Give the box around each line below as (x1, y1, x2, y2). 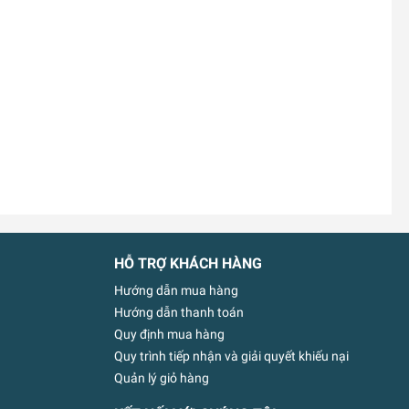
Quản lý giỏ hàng (114, 371, 209, 386)
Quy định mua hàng (114, 327, 225, 342)
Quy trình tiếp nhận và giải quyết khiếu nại (114, 349, 349, 364)
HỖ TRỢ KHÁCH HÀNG (114, 255, 262, 273)
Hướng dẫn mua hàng (114, 283, 238, 299)
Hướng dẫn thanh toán (114, 305, 244, 320)
